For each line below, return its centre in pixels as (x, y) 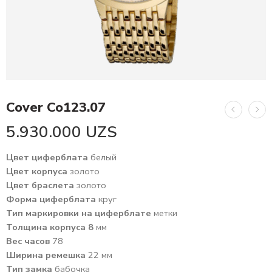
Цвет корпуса (38, 172)
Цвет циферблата (48, 158)
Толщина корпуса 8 (50, 227)
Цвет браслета (41, 185)
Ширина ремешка (47, 255)
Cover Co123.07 (56, 108)
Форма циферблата (52, 199)
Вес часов (29, 241)
